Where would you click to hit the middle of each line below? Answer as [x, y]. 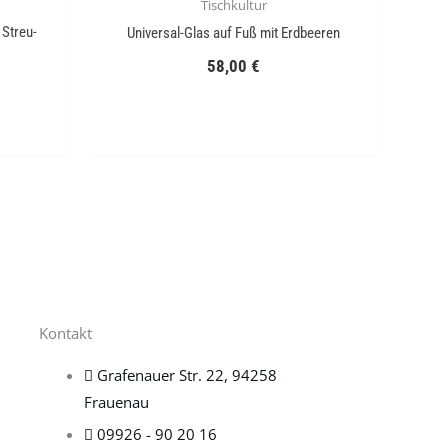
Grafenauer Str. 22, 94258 [187, 374]
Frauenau [116, 401]
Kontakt [65, 332]
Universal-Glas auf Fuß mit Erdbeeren [233, 33]
